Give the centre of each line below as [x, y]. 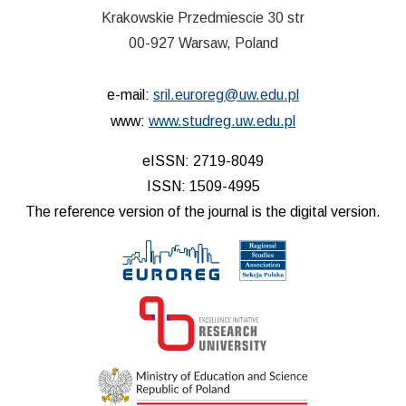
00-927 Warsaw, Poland [203, 43]
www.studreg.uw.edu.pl [222, 121]
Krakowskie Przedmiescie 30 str [203, 18]
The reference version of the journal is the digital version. [203, 212]
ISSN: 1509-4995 [203, 187]
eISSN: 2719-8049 [203, 161]
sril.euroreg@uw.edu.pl [226, 95]
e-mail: [130, 95]
